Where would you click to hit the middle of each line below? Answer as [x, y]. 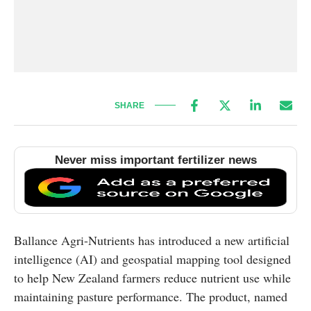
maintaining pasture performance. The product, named [151, 297]
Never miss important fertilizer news [155, 160]
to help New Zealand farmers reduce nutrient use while [152, 278]
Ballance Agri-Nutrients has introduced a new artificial [152, 241]
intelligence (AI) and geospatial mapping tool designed [152, 259]
